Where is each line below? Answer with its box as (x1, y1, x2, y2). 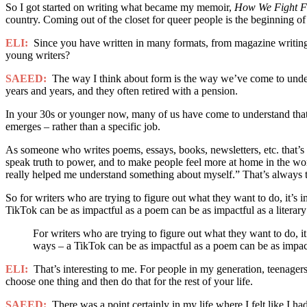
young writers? (5, 49, 70, 61)
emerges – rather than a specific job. (5, 120, 160, 132)
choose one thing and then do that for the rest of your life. (5, 275, 253, 287)
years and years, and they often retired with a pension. (5, 84, 238, 97)
